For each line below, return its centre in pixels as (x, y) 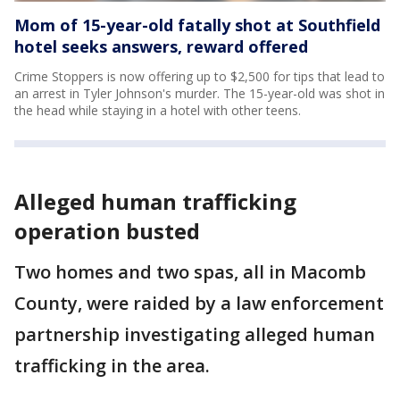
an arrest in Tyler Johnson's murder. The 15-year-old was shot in (200, 93)
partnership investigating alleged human (195, 334)
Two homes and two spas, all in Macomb (190, 271)
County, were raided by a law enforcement (199, 303)
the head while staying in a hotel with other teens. (158, 110)
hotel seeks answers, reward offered (161, 46)
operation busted (107, 230)
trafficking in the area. (112, 365)
